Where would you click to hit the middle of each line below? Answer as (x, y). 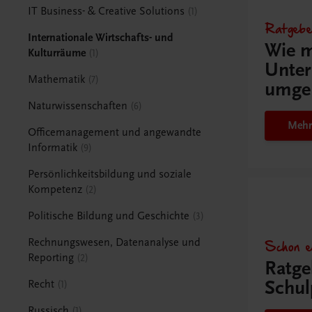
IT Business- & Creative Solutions (107, 11)
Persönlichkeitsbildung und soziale (110, 174)
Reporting (51, 257)
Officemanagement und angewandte (115, 132)
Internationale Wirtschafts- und (101, 37)
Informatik (53, 147)
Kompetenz (55, 189)
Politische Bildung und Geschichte (109, 216)
